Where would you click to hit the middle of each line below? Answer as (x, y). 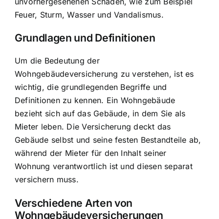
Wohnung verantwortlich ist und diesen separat (104, 166)
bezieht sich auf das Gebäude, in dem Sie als (100, 114)
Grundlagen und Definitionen (85, 38)
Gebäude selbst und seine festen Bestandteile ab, (108, 140)
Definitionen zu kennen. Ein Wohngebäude (95, 100)
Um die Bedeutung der (57, 61)
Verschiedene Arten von (74, 203)
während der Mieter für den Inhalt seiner (91, 153)
